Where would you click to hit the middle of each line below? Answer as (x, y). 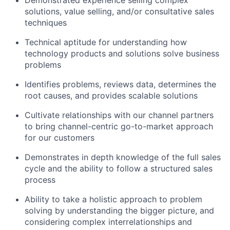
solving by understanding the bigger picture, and (119, 210)
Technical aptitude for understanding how (106, 42)
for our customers (60, 137)
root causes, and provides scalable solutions (111, 95)
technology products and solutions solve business (122, 53)
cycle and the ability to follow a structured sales (119, 168)
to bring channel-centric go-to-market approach (119, 126)
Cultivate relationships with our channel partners (119, 115)
